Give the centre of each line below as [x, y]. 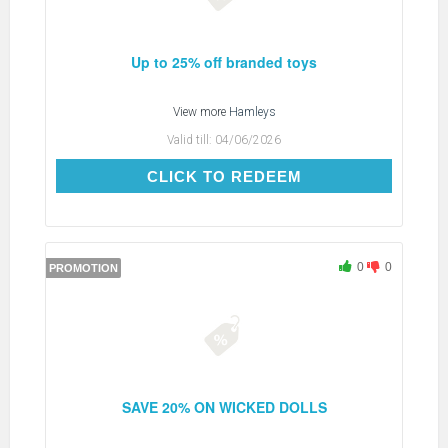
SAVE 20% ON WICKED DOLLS [224, 406]
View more [200, 111]
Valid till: [191, 139]
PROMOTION [83, 267]
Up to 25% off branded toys [224, 61]
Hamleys [252, 111]
